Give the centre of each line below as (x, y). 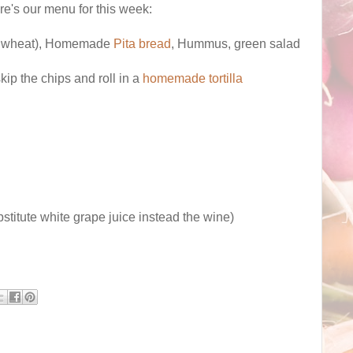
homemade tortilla (191, 78)
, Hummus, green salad (236, 43)
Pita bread (142, 43)
